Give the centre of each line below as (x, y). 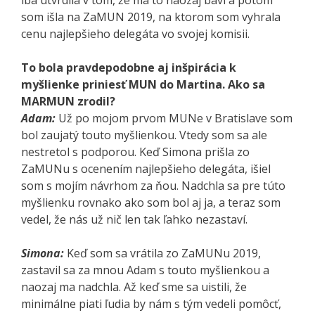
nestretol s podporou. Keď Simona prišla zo (135, 152)
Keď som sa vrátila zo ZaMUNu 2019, (164, 253)
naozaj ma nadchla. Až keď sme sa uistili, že (134, 287)
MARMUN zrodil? (68, 101)
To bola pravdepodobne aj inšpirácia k (129, 67)
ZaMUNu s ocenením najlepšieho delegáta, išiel (146, 168)
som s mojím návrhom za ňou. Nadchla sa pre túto (153, 185)
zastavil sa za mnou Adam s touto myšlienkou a (145, 270)
